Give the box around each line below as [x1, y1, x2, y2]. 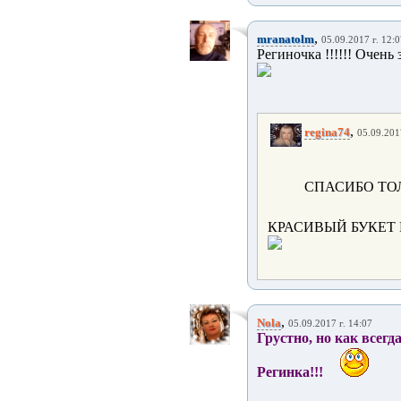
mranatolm [257, 32, 314, 46]
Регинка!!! [257, 364, 323, 380]
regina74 [304, 125, 350, 139]
